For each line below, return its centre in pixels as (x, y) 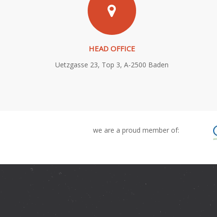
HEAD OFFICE (112, 48)
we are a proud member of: (136, 130)
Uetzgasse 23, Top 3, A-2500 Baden (112, 65)
